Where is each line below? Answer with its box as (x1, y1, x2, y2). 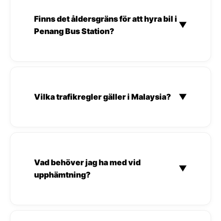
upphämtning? (34, 169, 91, 180)
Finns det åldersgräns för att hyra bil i (34, 13, 177, 24)
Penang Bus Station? (34, 26, 114, 36)
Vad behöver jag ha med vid (34, 157, 141, 167)
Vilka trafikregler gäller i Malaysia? (34, 91, 171, 102)
